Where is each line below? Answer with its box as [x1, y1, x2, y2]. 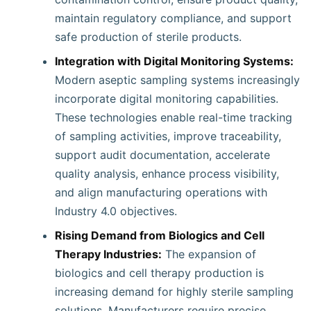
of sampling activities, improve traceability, [55, 129, 281, 143]
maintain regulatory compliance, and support [55, 11, 292, 25]
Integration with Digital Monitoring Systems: [55, 54, 294, 68]
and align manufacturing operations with [55, 185, 267, 199]
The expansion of [162, 247, 256, 261]
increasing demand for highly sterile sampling [55, 285, 294, 299]
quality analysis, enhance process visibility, [55, 167, 279, 180]
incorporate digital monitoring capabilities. [55, 92, 278, 106]
